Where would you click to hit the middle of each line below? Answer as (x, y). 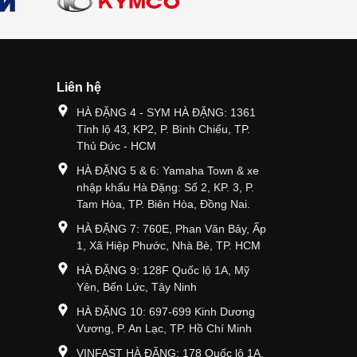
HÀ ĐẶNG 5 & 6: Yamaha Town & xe (168, 171)
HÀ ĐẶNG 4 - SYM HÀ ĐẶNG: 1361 (166, 113)
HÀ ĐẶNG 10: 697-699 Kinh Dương (166, 312)
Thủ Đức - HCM (116, 146)
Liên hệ (79, 88)
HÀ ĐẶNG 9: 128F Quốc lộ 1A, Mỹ (163, 271)
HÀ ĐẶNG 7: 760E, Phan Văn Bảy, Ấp (171, 229)
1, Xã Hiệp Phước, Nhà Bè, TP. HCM (169, 246)
